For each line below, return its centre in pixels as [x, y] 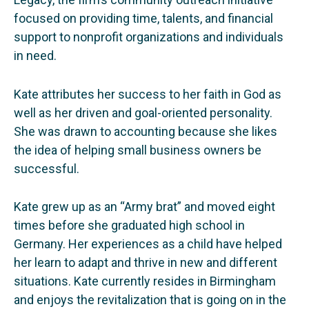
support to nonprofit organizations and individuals [149, 37]
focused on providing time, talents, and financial [143, 18]
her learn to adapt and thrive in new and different [146, 263]
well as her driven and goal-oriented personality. [143, 112]
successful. [47, 168]
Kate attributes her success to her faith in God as [148, 94]
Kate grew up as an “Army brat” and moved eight [144, 207]
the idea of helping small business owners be [138, 150]
